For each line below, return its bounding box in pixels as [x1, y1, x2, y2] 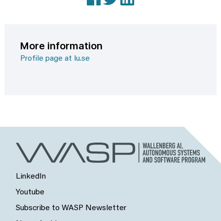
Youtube [16, 188, 44, 196]
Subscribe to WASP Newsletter [16, 204, 126, 213]
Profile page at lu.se [20, 54, 90, 63]
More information [20, 39, 103, 52]
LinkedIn [16, 172, 46, 181]
